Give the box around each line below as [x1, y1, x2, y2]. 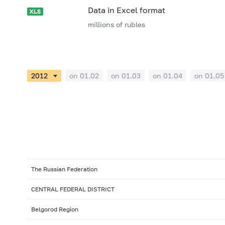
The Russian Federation [31, 165, 97, 173]
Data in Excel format [87, 5, 165, 15]
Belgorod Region [31, 205, 78, 213]
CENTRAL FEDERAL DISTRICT [31, 185, 115, 193]
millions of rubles [87, 20, 145, 29]
